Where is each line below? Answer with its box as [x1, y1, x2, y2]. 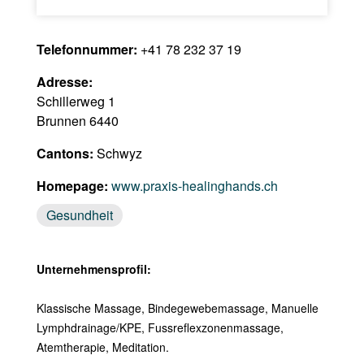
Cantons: [36, 144, 93, 162]
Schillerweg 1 [36, 92, 115, 110]
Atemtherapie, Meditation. [36, 339, 169, 355]
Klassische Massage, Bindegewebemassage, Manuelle [36, 300, 318, 316]
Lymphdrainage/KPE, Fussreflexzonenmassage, [36, 319, 284, 336]
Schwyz [93, 144, 142, 162]
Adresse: [36, 72, 93, 91]
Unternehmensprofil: [36, 261, 151, 277]
